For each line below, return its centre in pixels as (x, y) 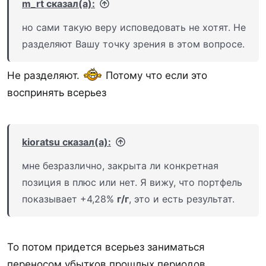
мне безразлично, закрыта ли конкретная (120, 165)
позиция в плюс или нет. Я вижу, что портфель (132, 182)
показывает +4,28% (69, 199)
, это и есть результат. (182, 199)
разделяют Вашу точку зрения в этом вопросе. (133, 44)
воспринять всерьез (57, 93)
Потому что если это (155, 75)
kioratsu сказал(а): (66, 142)
